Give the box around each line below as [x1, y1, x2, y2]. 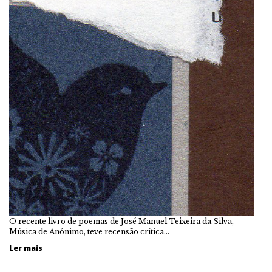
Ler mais [9, 243, 42, 254]
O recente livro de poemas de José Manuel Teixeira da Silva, [9, 217, 234, 226]
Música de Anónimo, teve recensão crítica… [9, 227, 169, 237]
